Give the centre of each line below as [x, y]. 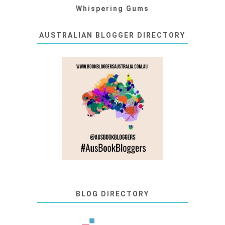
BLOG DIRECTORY [112, 194]
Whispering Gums [112, 8]
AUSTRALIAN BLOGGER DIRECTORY [113, 35]
